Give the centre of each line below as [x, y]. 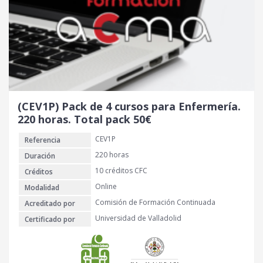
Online [106, 186]
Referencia [43, 140]
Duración [40, 156]
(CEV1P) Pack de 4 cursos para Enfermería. [129, 106]
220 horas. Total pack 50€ [85, 119]
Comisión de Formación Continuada [155, 202]
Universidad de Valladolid [138, 218]
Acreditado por [50, 203]
